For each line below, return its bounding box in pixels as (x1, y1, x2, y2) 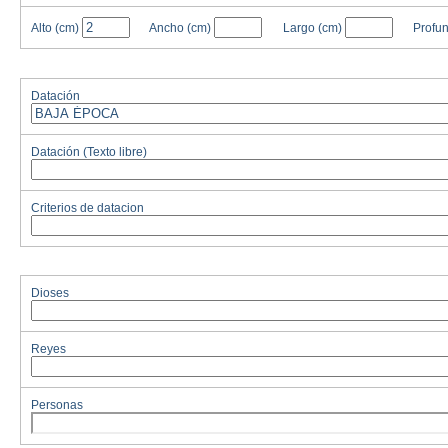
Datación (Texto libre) (31, 145, 147, 158)
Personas (31, 399, 83, 412)
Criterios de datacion (31, 201, 144, 214)
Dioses (31, 287, 69, 300)
